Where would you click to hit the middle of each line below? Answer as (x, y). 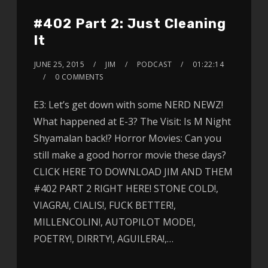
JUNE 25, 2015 (59, 65)
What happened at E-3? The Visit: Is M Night (132, 122)
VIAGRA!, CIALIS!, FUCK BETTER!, (104, 205)
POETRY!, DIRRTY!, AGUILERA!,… (103, 239)
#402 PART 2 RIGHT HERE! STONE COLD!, (126, 189)
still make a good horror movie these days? (130, 155)
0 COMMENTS (79, 77)
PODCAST (154, 65)
